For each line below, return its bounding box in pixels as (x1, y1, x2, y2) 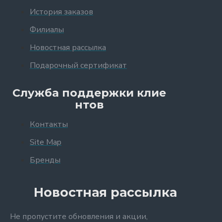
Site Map (30, 137, 61, 148)
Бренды (30, 155, 60, 166)
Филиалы (30, 24, 64, 35)
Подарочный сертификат (30, 60, 127, 71)
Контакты (30, 119, 68, 130)
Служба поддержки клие (12, 86, 166, 100)
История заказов (30, 6, 93, 17)
